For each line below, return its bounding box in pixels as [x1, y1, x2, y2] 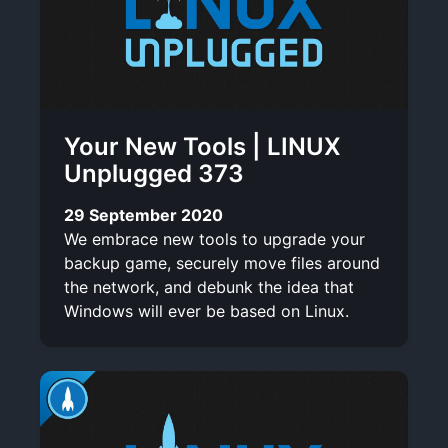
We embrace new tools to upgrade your [64, 228, 365, 249]
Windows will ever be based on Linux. [64, 300, 349, 321]
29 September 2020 [64, 204, 223, 225]
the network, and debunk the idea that [64, 276, 354, 297]
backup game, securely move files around [64, 252, 380, 273]
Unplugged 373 [64, 158, 244, 188]
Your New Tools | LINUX [64, 131, 341, 161]
